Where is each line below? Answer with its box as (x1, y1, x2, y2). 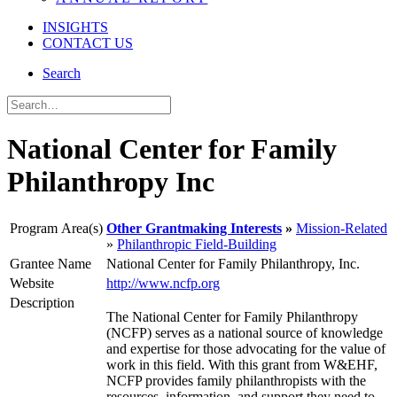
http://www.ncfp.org (106, 275, 220, 291)
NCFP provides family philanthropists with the (106, 372, 366, 388)
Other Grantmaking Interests (106, 220, 282, 236)
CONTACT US (43, 35, 133, 51)
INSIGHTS (43, 19, 108, 35)
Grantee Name (10, 255, 91, 271)
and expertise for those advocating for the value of (106, 340, 385, 356)
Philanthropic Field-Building (117, 236, 276, 252)
